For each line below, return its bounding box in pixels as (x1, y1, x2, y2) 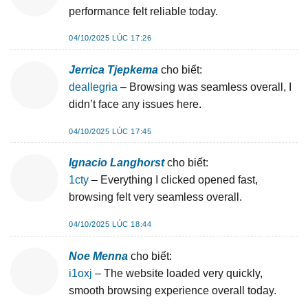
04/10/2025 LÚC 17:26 (69, 34, 152, 43)
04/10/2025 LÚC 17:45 (69, 126, 152, 135)
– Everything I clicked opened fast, (89, 174, 258, 186)
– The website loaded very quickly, (92, 267, 263, 279)
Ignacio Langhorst (69, 157, 164, 169)
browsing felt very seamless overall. (69, 191, 242, 203)
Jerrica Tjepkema (69, 63, 158, 76)
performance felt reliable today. (69, 5, 218, 17)
